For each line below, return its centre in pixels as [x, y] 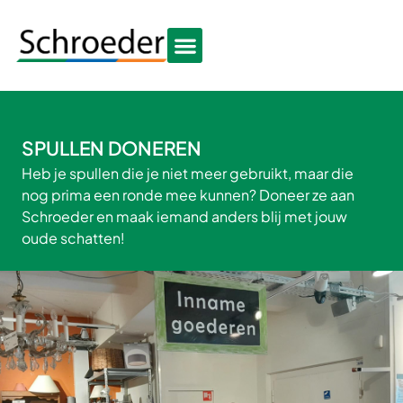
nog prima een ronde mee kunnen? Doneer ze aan [188, 195]
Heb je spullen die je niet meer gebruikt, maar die [188, 173]
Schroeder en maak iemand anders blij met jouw [184, 216]
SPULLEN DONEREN [112, 148]
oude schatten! [73, 238]
